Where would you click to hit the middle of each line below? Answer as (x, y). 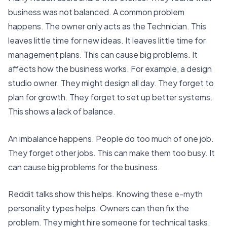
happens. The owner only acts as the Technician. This (107, 26)
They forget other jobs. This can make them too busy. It (111, 153)
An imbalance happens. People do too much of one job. (111, 138)
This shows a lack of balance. (62, 111)
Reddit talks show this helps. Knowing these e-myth (105, 194)
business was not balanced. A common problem (96, 12)
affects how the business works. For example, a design (110, 68)
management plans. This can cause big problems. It (103, 54)
